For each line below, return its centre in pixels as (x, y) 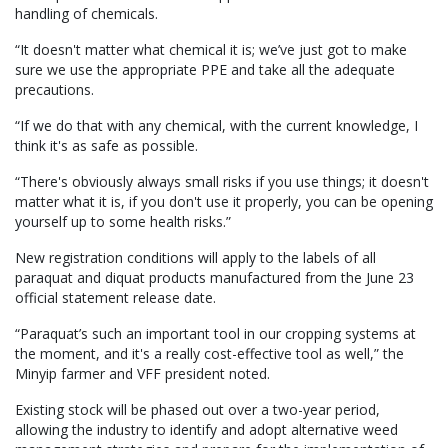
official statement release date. (115, 298)
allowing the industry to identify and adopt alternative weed (206, 430)
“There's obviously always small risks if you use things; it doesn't (222, 182)
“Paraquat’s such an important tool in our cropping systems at (215, 334)
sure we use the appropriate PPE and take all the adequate (205, 70)
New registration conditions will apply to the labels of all (195, 258)
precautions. (54, 90)
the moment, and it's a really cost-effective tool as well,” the (209, 354)
